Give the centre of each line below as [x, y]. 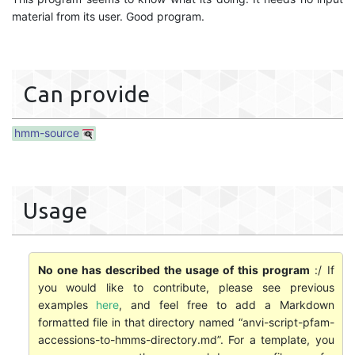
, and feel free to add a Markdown [227, 304]
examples [67, 304]
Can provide [87, 94]
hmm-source [47, 133]
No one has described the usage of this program [174, 269]
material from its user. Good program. [108, 16]
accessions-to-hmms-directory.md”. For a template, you [186, 339]
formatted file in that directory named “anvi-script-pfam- [186, 322]
